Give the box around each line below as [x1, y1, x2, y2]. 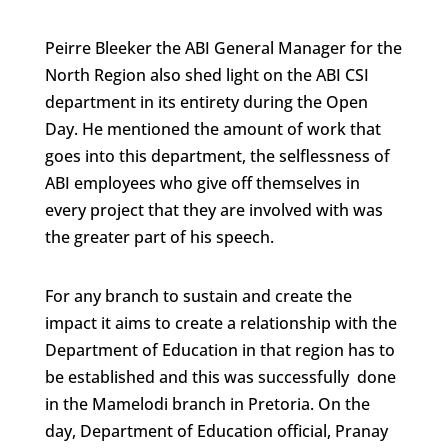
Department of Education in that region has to [44, 339, 395, 361]
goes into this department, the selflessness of [44, 145, 390, 167]
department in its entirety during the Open [44, 91, 368, 113]
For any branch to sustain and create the [44, 285, 352, 307]
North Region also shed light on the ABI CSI [44, 64, 369, 86]
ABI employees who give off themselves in [44, 172, 360, 194]
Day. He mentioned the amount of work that [44, 118, 381, 140]
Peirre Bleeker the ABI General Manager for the [44, 37, 402, 59]
